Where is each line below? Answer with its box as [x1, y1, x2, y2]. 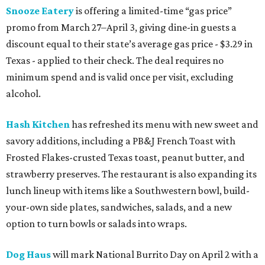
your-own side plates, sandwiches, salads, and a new [6, 201, 232, 213]
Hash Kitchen [6, 118, 70, 130]
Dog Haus [6, 248, 51, 260]
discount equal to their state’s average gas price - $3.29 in [6, 37, 253, 50]
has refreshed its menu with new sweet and [70, 118, 258, 130]
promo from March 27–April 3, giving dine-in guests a [6, 21, 237, 33]
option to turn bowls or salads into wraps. [6, 217, 187, 230]
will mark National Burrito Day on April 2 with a [51, 248, 258, 260]
